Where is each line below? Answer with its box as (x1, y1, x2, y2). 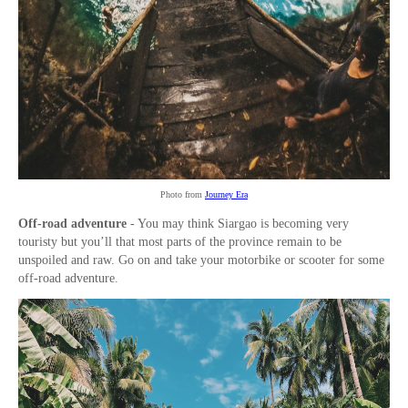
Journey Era (205, 189, 248, 200)
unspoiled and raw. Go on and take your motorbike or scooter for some (18, 253, 384, 268)
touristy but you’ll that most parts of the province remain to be (18, 235, 342, 250)
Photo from (160, 189, 205, 200)
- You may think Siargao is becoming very (127, 217, 349, 231)
